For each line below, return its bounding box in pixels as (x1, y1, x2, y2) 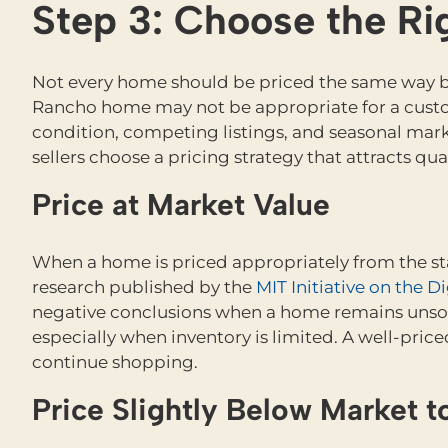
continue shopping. (31, 352, 198, 372)
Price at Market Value (31, 186, 330, 223)
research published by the (31, 277, 256, 297)
